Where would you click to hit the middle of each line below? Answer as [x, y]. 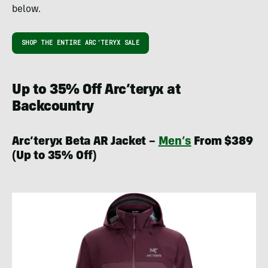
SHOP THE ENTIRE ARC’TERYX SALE [80, 43]
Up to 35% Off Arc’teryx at [97, 91]
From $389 [222, 143]
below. [26, 10]
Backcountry [53, 108]
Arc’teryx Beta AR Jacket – [85, 143]
